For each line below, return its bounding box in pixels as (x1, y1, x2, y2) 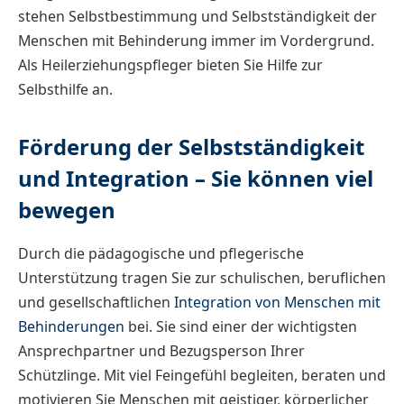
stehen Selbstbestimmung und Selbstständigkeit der (18, 5, 377, 26)
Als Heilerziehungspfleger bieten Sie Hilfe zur (18, 54, 323, 75)
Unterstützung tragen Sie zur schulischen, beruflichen (18, 268, 386, 289)
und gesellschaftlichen (18, 292, 170, 313)
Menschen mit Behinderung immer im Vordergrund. (18, 30, 374, 50)
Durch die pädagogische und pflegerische (18, 243, 304, 264)
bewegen (18, 195, 115, 225)
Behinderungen (18, 317, 124, 337)
